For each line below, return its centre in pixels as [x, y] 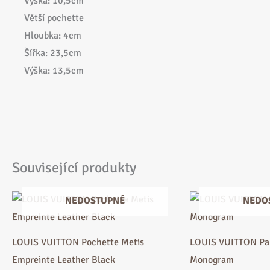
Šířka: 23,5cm [53, 53]
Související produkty [74, 168]
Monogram [212, 259]
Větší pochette [54, 18]
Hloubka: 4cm [53, 36]
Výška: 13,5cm [54, 71]
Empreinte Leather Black [64, 259]
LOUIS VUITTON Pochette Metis [78, 242]
